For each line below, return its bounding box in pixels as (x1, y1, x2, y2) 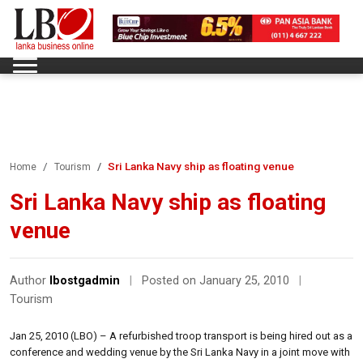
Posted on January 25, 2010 (142, 273, 293, 288)
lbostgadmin (49, 273, 120, 288)
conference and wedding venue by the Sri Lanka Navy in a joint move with (10, 345, 350, 358)
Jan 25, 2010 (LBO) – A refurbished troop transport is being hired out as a (10, 329, 352, 342)
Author (10, 273, 49, 288)
